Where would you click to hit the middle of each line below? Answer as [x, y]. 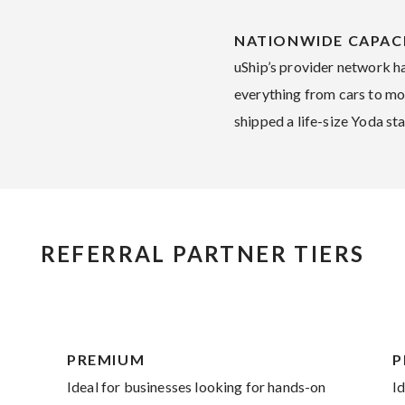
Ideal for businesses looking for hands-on [197, 387]
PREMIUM [106, 360]
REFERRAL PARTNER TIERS [202, 254]
